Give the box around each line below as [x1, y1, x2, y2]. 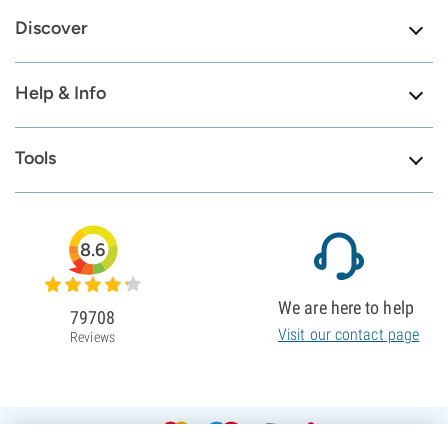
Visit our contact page [278, 325, 420, 344]
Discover [15, 17, 88, 39]
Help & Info [15, 82, 106, 104]
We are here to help [278, 297, 414, 318]
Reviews [70, 329, 115, 345]
